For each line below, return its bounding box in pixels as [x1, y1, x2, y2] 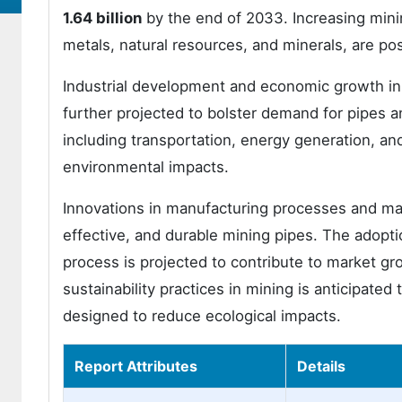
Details [297, 357, 345, 375]
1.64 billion [63, 9, 142, 27]
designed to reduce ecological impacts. [63, 307, 341, 325]
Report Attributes [74, 357, 197, 375]
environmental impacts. [63, 158, 229, 176]
